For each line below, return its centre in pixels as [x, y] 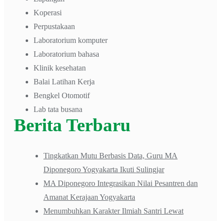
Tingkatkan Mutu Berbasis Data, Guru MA [110, 155]
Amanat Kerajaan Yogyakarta [89, 197]
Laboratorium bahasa [66, 54]
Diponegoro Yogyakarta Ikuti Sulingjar [104, 169]
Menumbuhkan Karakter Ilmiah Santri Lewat [113, 211]
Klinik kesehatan [60, 68]
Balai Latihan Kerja [64, 81]
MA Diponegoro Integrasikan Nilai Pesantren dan [121, 183]
